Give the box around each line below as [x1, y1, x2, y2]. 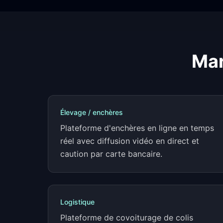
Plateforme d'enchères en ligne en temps [60, 123, 214, 133]
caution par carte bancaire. [60, 149, 162, 159]
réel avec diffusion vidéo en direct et [60, 136, 199, 146]
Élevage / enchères [60, 108, 123, 116]
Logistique [60, 198, 95, 206]
